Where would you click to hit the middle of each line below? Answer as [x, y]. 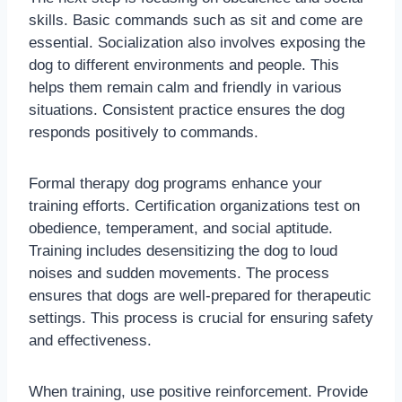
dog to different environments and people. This [184, 66]
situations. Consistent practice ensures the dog [187, 110]
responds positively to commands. [144, 133]
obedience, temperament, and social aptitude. [181, 229]
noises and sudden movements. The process [179, 274]
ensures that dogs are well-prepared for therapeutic [200, 296]
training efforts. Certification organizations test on [194, 206]
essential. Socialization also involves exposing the [197, 43]
